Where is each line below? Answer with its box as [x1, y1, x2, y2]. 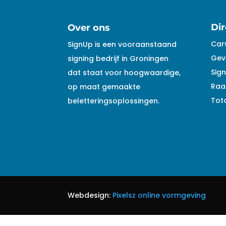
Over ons [68, 22, 110, 33]
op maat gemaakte [68, 81, 141, 92]
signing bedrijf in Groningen [68, 53, 169, 64]
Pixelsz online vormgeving [112, 190, 206, 201]
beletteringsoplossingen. [68, 95, 160, 106]
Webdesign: [68, 190, 113, 201]
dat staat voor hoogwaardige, [68, 67, 181, 78]
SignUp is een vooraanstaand [68, 39, 177, 49]
